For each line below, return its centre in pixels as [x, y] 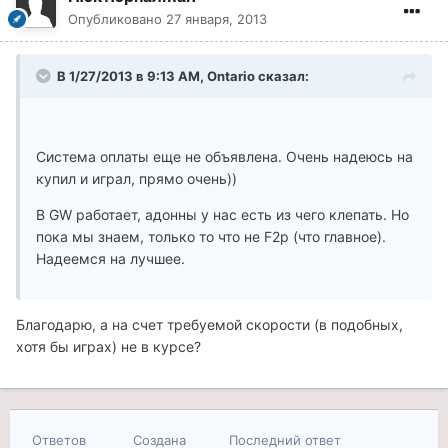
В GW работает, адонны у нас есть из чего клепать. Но [222, 215]
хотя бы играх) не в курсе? [108, 347]
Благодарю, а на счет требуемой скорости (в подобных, [209, 325]
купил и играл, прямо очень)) [136, 179]
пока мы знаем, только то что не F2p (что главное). [211, 237]
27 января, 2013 [216, 19]
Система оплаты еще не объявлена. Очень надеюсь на [224, 157]
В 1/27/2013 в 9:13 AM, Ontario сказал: [183, 76]
